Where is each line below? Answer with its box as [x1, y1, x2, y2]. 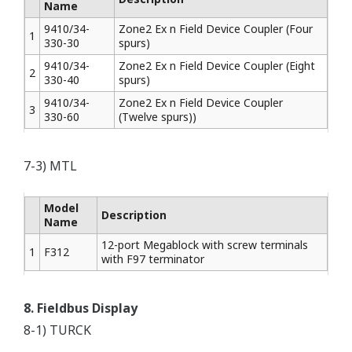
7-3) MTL [24, 157, 77, 174]
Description [101, 207, 167, 222]
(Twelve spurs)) [119, 109, 196, 124]
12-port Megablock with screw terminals [101, 237, 308, 252]
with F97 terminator [101, 251, 204, 266]
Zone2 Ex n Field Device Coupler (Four [119, 21, 313, 36]
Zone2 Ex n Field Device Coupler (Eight [119, 58, 315, 73]
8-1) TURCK [24, 321, 91, 339]
